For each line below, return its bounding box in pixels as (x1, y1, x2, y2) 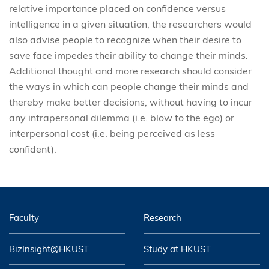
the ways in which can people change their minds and (9, 80, 249, 92)
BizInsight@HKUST (9, 243, 89, 255)
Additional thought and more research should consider (9, 64, 252, 77)
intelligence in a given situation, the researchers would (9, 17, 252, 30)
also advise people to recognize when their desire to (9, 33, 241, 46)
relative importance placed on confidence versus (9, 2, 226, 14)
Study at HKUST (144, 243, 211, 255)
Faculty (9, 211, 39, 223)
